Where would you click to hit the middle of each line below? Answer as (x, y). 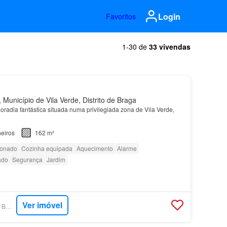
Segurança (27, 159)
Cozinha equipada (47, 148)
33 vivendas (170, 47)
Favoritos (121, 16)
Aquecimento (94, 148)
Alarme (127, 148)
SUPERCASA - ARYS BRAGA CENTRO (8, 206)
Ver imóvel (42, 205)
